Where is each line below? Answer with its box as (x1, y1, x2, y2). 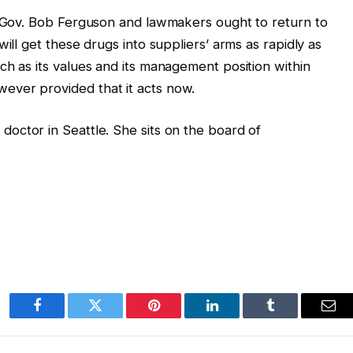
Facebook (35, 310, 91, 325)
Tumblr (269, 310, 311, 325)
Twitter (94, 310, 136, 325)
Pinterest (152, 310, 203, 325)
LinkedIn (210, 310, 263, 325)
